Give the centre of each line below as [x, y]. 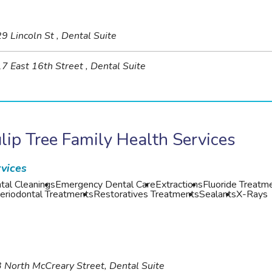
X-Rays [252, 194]
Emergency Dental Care [106, 184]
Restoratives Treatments [147, 194]
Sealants [218, 194]
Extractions [179, 184]
